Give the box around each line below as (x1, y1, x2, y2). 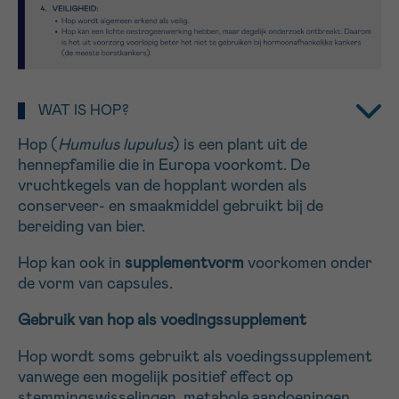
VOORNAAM (36, 58, 102, 69)
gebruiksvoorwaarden (146, 362, 267, 374)
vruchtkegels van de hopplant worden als (18, 178, 307, 195)
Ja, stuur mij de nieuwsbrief (65, 340, 216, 353)
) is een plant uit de (173, 137, 307, 154)
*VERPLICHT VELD (36, 382, 135, 393)
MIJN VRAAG (36, 231, 104, 241)
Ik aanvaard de (65, 362, 146, 374)
